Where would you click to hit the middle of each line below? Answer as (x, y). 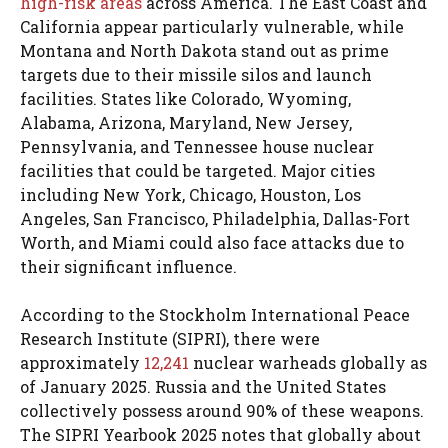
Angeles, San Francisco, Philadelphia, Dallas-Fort (215, 219)
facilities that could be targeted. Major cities (197, 171)
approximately (82, 363)
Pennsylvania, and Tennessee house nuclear (197, 147)
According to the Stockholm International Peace (215, 315)
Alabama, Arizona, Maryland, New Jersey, (186, 123)
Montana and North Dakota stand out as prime (204, 51)
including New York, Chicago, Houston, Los (190, 195)
